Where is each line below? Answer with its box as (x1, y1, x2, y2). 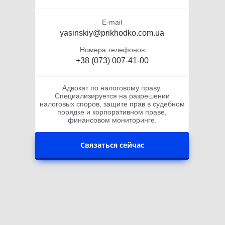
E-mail (102, 18, 122, 26)
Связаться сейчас (80, 140, 144, 150)
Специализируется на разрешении (54, 92, 170, 100)
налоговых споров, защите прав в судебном (39, 100, 185, 108)
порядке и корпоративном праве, (57, 108, 167, 116)
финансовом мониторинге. (67, 116, 157, 124)
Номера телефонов (79, 46, 145, 54)
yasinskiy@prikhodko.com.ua (60, 29, 164, 37)
